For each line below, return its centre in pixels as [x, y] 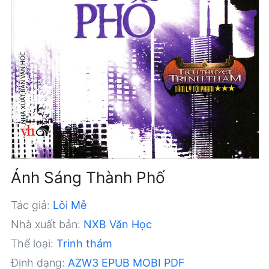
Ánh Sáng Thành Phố [88, 177]
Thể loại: [32, 243]
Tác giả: [30, 205]
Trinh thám [84, 243]
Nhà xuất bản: [45, 224]
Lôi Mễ [69, 205]
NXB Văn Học [117, 224]
